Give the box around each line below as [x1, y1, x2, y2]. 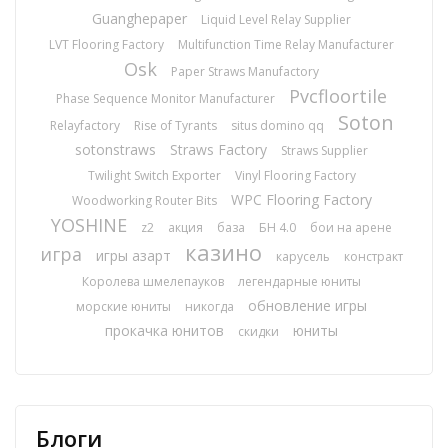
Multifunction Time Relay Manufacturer [178, 36, 394, 53]
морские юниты [76, 298, 171, 315]
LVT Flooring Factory [49, 36, 164, 53]
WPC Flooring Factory [230, 190, 372, 209]
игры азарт [96, 246, 171, 265]
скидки [238, 323, 279, 340]
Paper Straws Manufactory [171, 63, 319, 80]
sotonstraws [75, 140, 156, 159]
